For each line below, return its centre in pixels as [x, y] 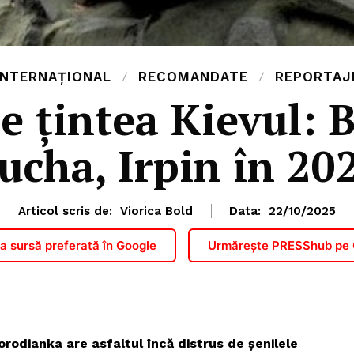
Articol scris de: [65, 211]
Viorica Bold [156, 211]
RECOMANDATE [193, 77]
